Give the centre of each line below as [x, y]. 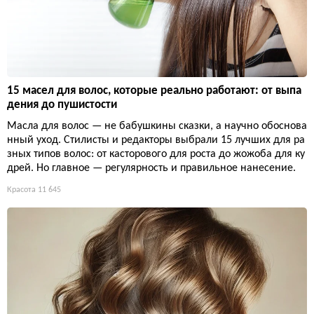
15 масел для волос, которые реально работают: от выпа [154, 90]
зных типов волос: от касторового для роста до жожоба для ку [156, 154]
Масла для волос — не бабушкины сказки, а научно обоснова [157, 126]
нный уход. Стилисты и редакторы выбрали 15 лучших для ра [156, 140]
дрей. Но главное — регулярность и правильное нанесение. [151, 168]
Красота [21, 190]
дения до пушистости [62, 104]
